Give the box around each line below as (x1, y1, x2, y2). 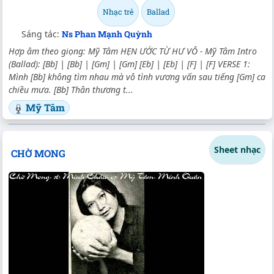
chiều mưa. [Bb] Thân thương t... (9, 83, 133, 95)
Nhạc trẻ (102, 6, 133, 17)
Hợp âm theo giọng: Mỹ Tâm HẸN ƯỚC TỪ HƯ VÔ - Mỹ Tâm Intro (9, 45, 257, 57)
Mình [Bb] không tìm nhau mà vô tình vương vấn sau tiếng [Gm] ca (9, 70, 265, 83)
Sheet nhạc (214, 144, 261, 156)
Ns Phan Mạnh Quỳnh (62, 28, 152, 40)
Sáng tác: (21, 28, 62, 40)
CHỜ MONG (10, 146, 65, 160)
